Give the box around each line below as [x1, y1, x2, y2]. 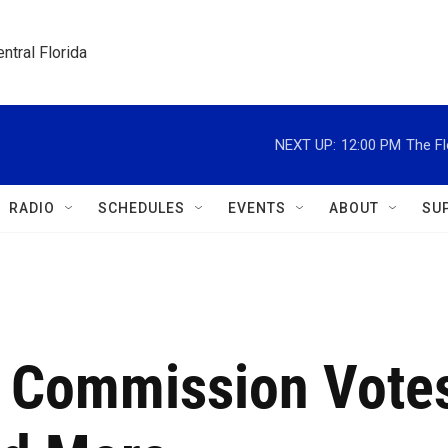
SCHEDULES [98, 200, 185, 216]
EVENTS [228, 200, 286, 216]
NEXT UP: [275, 135, 336, 154]
